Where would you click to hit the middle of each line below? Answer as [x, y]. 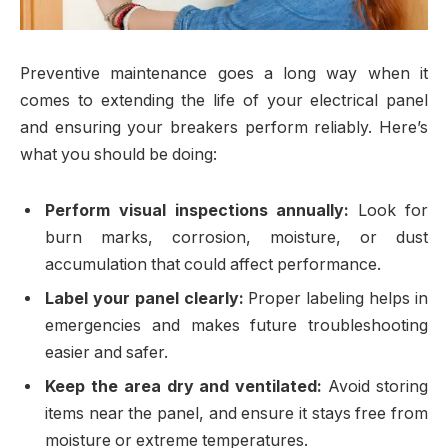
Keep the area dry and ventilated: [184, 386]
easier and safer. [106, 352]
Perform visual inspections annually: [197, 210]
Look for [389, 210]
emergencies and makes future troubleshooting [236, 325]
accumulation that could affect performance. [213, 264]
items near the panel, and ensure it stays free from [236, 413]
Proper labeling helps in [336, 298]
